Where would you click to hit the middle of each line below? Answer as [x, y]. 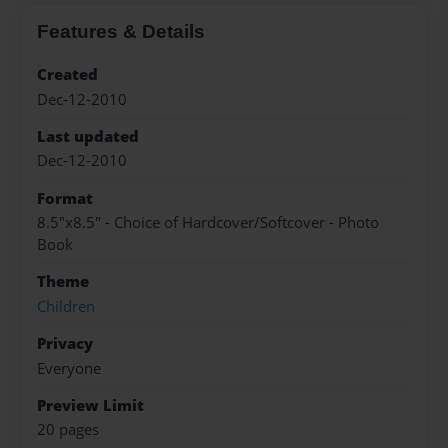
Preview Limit [90, 405]
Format [65, 198]
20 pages [68, 430]
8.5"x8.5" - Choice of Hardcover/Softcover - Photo [208, 223]
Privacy [65, 344]
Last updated [88, 136]
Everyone [69, 368]
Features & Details [121, 32]
